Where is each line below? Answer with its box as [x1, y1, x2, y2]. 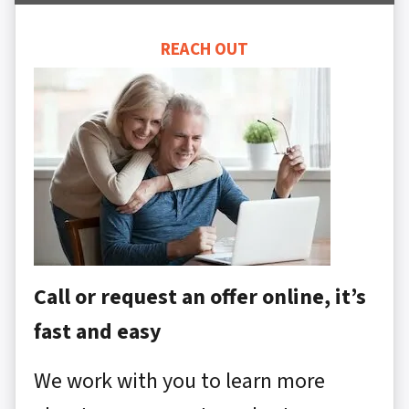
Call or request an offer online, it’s [34, 281, 366, 314]
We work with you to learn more [34, 365, 325, 398]
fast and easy [34, 316, 162, 349]
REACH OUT [161, 37, 248, 63]
